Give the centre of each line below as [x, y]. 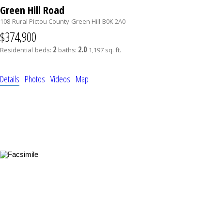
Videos [60, 79]
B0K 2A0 [114, 22]
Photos [35, 79]
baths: [68, 50]
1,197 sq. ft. [105, 50]
